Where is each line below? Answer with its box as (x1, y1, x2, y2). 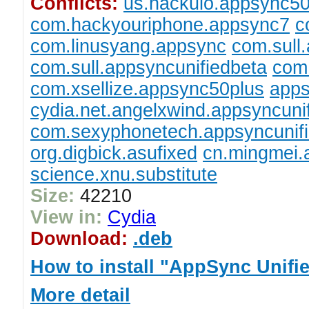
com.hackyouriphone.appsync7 (30, 14, 290, 35)
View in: (30, 207, 102, 228)
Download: (30, 228, 128, 249)
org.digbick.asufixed (30, 143, 197, 163)
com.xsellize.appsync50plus (30, 79, 264, 99)
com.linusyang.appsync (30, 36, 226, 57)
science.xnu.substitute (30, 164, 217, 185)
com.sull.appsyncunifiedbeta (30, 57, 267, 78)
